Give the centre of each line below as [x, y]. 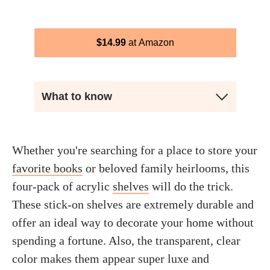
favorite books [47, 168]
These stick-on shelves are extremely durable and [133, 204]
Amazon [156, 42]
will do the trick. [191, 186]
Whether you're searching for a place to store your [135, 150]
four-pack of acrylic [62, 186]
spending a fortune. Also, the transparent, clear [126, 240]
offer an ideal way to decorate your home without [133, 222]
